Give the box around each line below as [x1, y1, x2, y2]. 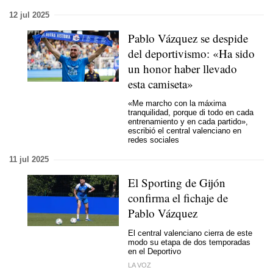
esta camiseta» [128, 76, 193, 91]
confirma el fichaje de [128, 190, 228, 205]
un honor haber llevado [128, 60, 237, 76]
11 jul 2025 [9, 155, 49, 164]
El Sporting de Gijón [128, 175, 225, 190]
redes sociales [128, 135, 179, 144]
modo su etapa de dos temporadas [128, 237, 250, 247]
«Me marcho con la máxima [128, 99, 226, 108]
